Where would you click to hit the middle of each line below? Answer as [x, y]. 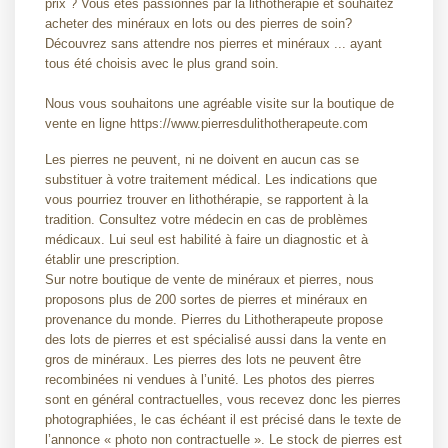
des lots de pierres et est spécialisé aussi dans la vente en [215, 339]
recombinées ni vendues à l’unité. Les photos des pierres [210, 379]
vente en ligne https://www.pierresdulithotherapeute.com [206, 123]
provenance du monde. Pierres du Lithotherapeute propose [214, 319]
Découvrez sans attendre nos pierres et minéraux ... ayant [213, 43]
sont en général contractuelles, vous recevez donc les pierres [223, 399]
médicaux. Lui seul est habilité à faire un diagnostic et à [206, 239]
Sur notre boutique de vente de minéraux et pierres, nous [209, 279]
